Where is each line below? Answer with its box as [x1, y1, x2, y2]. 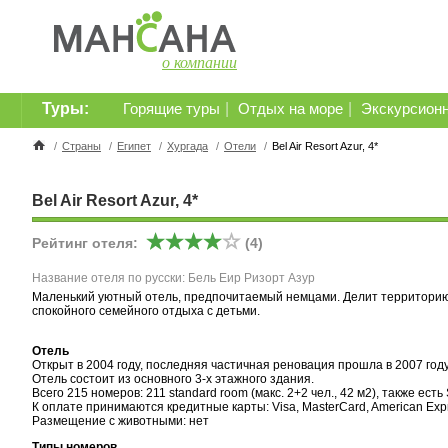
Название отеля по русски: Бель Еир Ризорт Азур [32, 271, 315, 285]
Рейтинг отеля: [32, 236, 146, 251]
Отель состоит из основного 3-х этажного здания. [32, 372, 314, 386]
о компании [162, 54, 237, 71]
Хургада [167, 140, 208, 152]
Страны [62, 140, 101, 152]
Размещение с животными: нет [32, 414, 209, 428]
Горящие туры [123, 101, 220, 117]
